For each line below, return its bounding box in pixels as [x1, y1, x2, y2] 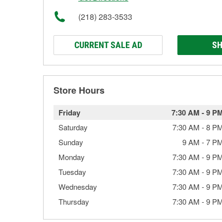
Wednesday [58, 181, 97, 192]
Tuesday [58, 166, 86, 177]
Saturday [58, 122, 88, 132]
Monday [58, 152, 85, 162]
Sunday [58, 137, 83, 147]
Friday [58, 107, 80, 118]
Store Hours [54, 84, 105, 97]
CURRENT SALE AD [74, 40, 142, 50]
